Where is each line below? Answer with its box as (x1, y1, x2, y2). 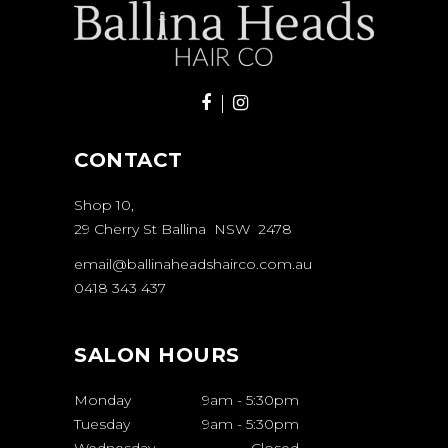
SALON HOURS (74, 343, 240, 368)
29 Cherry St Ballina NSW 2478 (74, 220, 292, 239)
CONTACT (74, 148, 183, 173)
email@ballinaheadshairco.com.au (74, 255, 312, 274)
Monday (74, 391, 131, 410)
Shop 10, (74, 196, 134, 215)
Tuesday (74, 415, 130, 434)
